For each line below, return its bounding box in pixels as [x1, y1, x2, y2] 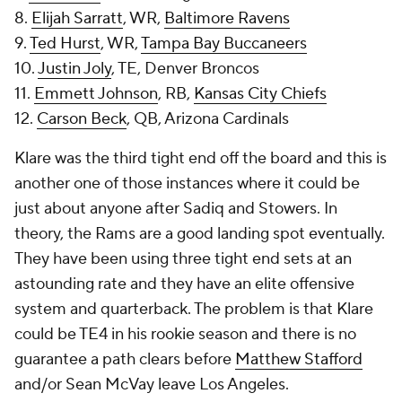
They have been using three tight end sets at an [14, 249, 352, 269]
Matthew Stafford [235, 349, 363, 370]
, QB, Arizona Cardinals [127, 109, 289, 129]
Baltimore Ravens [164, 8, 290, 29]
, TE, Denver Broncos [111, 58, 259, 79]
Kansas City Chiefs [194, 83, 327, 104]
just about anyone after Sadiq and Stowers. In [14, 198, 337, 219]
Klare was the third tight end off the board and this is [14, 148, 387, 169]
